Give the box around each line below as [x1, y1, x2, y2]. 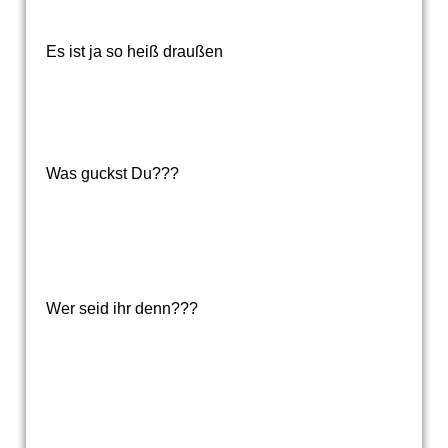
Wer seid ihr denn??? [45, 300, 198, 317]
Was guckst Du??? [45, 165, 179, 182]
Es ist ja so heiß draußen [45, 43, 223, 60]
